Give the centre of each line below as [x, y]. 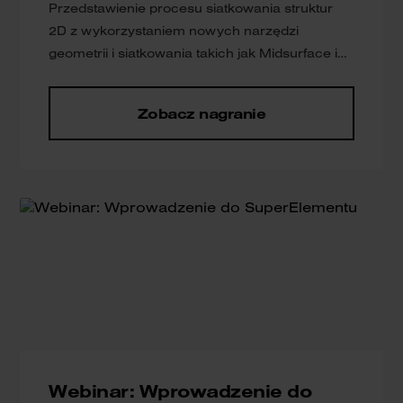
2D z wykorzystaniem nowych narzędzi [174, 31]
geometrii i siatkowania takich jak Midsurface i [193, 54]
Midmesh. [81, 76]
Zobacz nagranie [201, 114]
